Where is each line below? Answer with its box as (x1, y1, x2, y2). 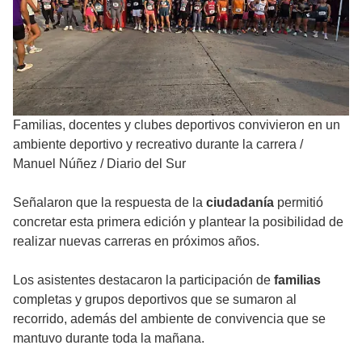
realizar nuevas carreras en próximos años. (13, 234, 259, 248)
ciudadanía (206, 195, 274, 209)
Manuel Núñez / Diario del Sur (13, 156, 186, 170)
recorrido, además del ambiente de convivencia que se (13, 311, 326, 326)
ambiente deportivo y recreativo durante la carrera (13, 137, 297, 151)
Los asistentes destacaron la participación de (13, 272, 274, 287)
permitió (274, 195, 323, 209)
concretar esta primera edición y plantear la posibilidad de (13, 214, 343, 229)
